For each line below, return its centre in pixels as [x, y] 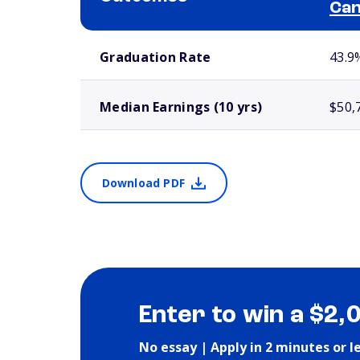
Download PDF [143, 183]
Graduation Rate [155, 57]
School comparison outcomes [136, 37]
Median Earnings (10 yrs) [181, 107]
